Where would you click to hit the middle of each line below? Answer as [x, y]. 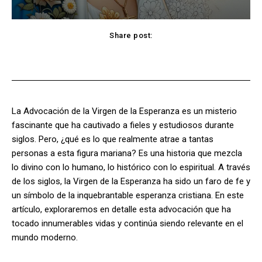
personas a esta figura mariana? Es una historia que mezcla [127, 153]
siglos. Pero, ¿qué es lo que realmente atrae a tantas [113, 139]
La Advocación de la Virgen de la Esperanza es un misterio [124, 111]
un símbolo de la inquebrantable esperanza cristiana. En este [128, 195]
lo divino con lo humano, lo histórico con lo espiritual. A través [131, 167]
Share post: [131, 35]
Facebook [23, 58]
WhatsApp [229, 58]
